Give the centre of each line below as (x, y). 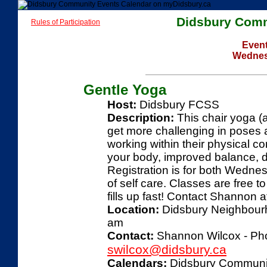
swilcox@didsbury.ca (167, 249)
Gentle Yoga (125, 90)
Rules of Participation (66, 22)
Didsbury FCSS (178, 105)
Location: (133, 209)
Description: (141, 118)
